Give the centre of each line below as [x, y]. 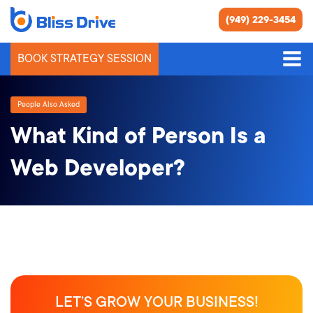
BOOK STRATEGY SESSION [85, 58]
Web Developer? [98, 168]
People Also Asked [49, 104]
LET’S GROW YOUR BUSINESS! [156, 301]
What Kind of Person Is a [138, 136]
